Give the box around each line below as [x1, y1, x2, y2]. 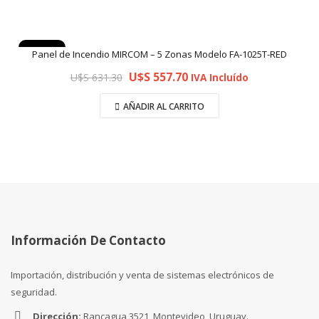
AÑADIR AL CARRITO [123, 100, 204, 113]
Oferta [26, 43, 58, 58]
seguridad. [11, 286, 57, 298]
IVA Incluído [191, 70, 249, 84]
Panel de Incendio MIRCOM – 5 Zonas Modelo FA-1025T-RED [32, 48, 287, 61]
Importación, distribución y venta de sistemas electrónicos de [11, 268, 274, 281]
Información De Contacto [11, 232, 166, 249]
